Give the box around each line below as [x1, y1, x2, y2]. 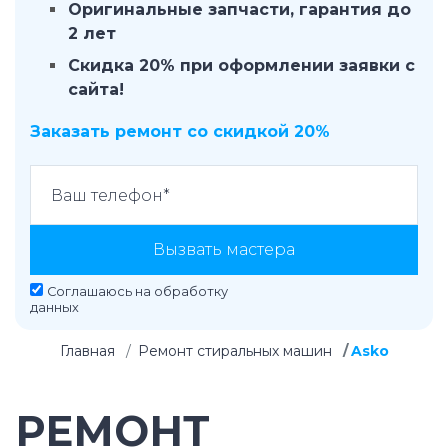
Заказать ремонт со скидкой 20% [30, 122, 330, 141]
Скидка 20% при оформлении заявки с [68, 56, 415, 75]
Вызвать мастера [153, 240, 295, 259]
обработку [154, 284, 228, 299]
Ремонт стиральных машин [137, 342, 332, 360]
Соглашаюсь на [47, 284, 154, 299]
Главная [59, 342, 115, 360]
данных [30, 300, 79, 315]
